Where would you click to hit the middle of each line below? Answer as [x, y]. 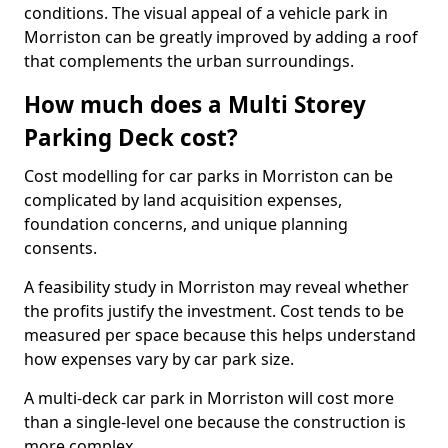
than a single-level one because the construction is [215, 422]
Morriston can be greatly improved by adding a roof [221, 37]
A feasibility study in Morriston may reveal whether [216, 287]
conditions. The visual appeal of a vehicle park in [206, 13]
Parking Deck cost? [131, 137]
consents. [60, 248]
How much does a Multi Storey [195, 104]
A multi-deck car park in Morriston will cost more [209, 398]
